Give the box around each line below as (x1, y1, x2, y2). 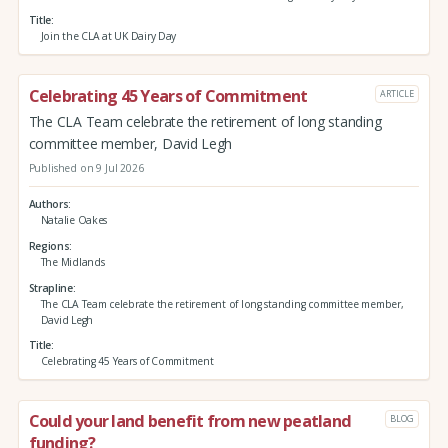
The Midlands (40, 255, 105, 270)
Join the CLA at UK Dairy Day (40, 29, 177, 44)
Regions (28, 239, 70, 254)
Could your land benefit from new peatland (28, 410, 352, 433)
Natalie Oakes (40, 213, 108, 228)
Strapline (28, 280, 73, 295)
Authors (28, 197, 69, 212)
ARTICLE (380, 86, 414, 100)
